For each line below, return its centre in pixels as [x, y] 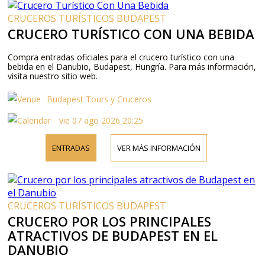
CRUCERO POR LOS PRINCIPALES [110, 221]
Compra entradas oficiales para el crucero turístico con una [121, 57]
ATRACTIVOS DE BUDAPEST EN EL [113, 235]
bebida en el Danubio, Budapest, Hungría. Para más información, [132, 66]
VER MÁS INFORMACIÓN [159, 148]
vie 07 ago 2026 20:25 [100, 120]
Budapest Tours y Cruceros [99, 99]
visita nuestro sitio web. [53, 76]
